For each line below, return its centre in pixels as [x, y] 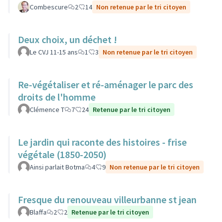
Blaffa [38, 212]
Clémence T [47, 110]
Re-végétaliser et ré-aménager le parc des [106, 84]
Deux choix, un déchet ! [67, 39]
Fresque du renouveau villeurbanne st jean [107, 199]
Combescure [49, 7]
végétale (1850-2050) [62, 154]
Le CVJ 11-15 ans [54, 52]
